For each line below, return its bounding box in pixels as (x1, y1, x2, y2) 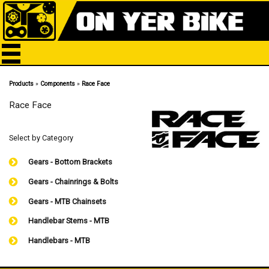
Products (9, 80, 34, 88)
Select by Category (9, 133, 73, 143)
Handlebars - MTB (28, 236, 91, 246)
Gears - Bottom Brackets (28, 157, 113, 167)
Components (40, 80, 75, 88)
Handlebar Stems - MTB (28, 216, 110, 226)
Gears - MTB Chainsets (28, 196, 107, 206)
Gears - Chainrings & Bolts (28, 177, 119, 186)
